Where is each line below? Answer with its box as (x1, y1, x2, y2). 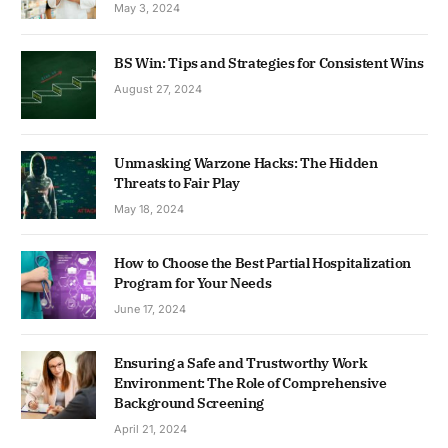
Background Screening (114, 394, 264, 413)
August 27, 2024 (114, 81, 202, 96)
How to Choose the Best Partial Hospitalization (114, 254, 411, 272)
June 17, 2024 (114, 302, 186, 316)
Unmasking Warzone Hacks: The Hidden (114, 153, 378, 172)
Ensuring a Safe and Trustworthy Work (114, 354, 368, 373)
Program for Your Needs (114, 274, 272, 292)
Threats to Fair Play (114, 173, 241, 192)
